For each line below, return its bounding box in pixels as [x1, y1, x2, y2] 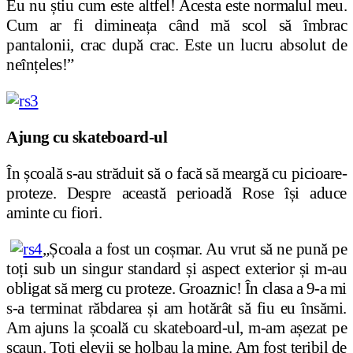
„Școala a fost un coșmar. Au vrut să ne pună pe [42, 240, 347, 259]
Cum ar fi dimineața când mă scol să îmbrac [6, 16, 347, 35]
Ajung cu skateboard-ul [6, 128, 167, 147]
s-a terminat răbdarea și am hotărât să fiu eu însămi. [6, 299, 347, 318]
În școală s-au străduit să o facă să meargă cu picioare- [6, 164, 347, 184]
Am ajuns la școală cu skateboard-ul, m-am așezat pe [6, 318, 347, 338]
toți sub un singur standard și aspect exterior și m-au [6, 259, 347, 279]
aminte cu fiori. [6, 203, 102, 223]
